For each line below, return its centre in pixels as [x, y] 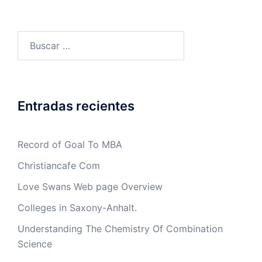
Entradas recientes [76, 106]
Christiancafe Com [59, 166]
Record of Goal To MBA [70, 144]
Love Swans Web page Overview [90, 187]
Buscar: [33, 38]
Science [35, 244]
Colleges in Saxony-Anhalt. [77, 208]
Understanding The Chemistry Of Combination [120, 229]
